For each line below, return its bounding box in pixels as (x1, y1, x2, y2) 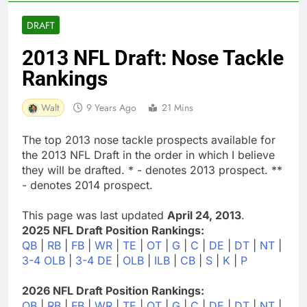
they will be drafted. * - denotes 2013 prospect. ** (22, 162, 282, 177)
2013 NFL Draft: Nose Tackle (22, 45, 284, 70)
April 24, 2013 (167, 208, 241, 222)
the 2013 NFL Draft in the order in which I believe (22, 147, 275, 162)
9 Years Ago (86, 100, 136, 114)
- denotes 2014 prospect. (22, 177, 153, 192)
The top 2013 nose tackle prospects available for (22, 132, 275, 147)
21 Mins (162, 100, 193, 114)
